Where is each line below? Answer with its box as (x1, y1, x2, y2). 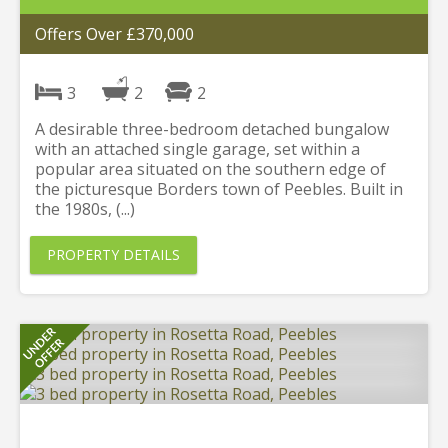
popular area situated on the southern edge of (35, 158, 386, 181)
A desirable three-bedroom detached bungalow (35, 118, 389, 141)
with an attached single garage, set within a (35, 138, 360, 161)
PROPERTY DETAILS (47, 245, 180, 265)
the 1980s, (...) (35, 198, 135, 221)
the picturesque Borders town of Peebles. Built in (35, 178, 403, 201)
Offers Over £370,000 (35, 23, 194, 46)
